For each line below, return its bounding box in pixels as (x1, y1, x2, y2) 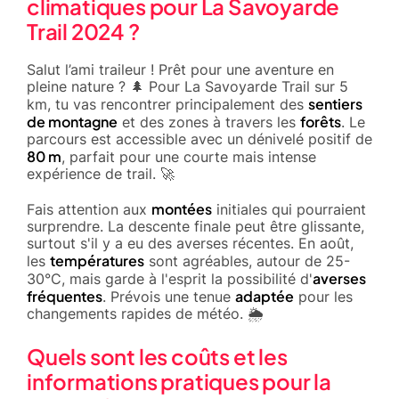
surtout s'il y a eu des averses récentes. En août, (27, 233, 354, 252)
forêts (300, 111, 341, 131)
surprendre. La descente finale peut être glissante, (27, 216, 364, 235)
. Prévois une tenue (102, 287, 235, 305)
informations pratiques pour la (27, 367, 331, 395)
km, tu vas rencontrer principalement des (27, 94, 308, 113)
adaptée (235, 286, 294, 305)
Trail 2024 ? (27, 17, 140, 45)
